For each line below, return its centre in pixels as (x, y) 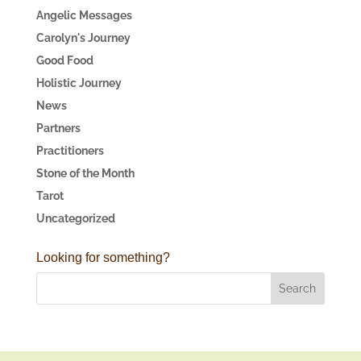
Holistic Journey (79, 83)
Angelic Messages (84, 15)
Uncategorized (75, 218)
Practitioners (70, 151)
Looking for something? (103, 257)
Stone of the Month (85, 173)
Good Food (64, 60)
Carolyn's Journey (83, 38)
